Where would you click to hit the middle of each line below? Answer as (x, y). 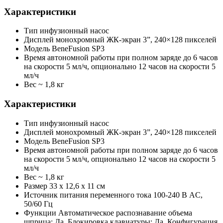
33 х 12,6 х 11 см (77, 186)
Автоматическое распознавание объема (125, 213)
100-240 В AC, (178, 195)
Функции (40, 213)
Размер (36, 186)
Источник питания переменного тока (88, 195)
